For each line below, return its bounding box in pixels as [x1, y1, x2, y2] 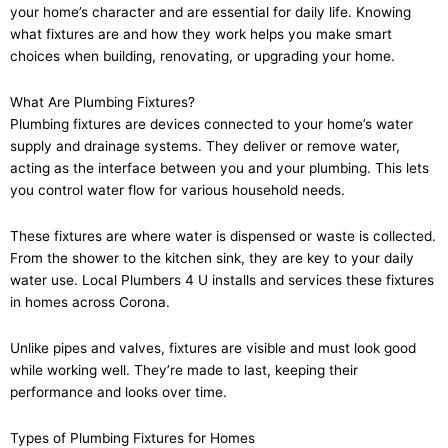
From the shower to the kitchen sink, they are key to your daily [10, 250, 414, 267]
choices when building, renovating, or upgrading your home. [10, 48, 395, 65]
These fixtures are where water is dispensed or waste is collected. [10, 228, 436, 245]
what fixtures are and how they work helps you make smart [10, 26, 392, 43]
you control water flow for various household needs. [10, 182, 345, 199]
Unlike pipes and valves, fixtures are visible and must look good [10, 340, 416, 357]
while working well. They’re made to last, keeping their [10, 362, 358, 379]
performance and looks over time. [10, 384, 227, 401]
